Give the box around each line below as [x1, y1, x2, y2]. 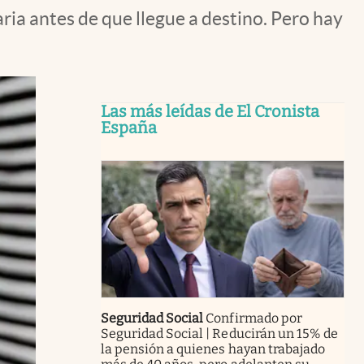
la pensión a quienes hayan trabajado [101, 340, 325, 357]
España [101, 118, 157, 137]
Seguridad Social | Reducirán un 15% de [101, 325, 338, 341]
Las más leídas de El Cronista [101, 102, 319, 121]
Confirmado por [206, 310, 302, 326]
